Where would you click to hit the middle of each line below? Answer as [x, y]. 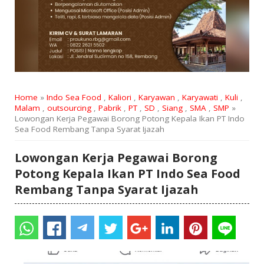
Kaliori [120, 98]
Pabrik [110, 108]
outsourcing [69, 108]
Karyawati [200, 98]
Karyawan [156, 98]
